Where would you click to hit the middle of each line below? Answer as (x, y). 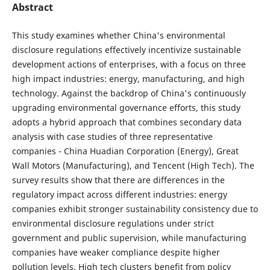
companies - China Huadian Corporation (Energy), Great (125, 151)
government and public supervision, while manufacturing (129, 238)
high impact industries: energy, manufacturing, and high (128, 79)
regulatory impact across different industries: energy (119, 195)
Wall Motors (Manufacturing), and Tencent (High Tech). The (133, 166)
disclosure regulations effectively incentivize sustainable (126, 50)
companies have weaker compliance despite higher (116, 253)
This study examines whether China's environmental (118, 36)
